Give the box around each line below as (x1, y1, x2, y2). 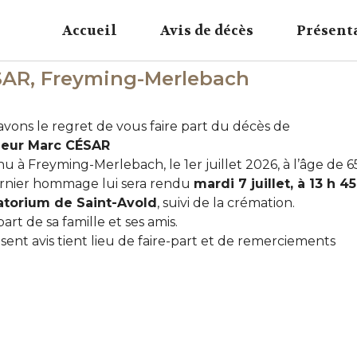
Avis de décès (160, 22, 253, 39)
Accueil (62, 22, 117, 39)
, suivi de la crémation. (157, 195, 295, 210)
